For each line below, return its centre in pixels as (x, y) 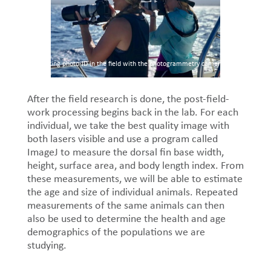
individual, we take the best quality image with (128, 126)
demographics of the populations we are (116, 232)
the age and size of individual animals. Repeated (132, 192)
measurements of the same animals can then (126, 205)
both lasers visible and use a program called (122, 139)
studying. (47, 245)
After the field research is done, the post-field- (128, 99)
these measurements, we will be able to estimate (135, 179)
